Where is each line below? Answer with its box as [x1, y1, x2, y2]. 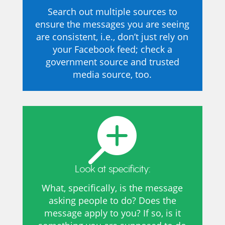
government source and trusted [45, 55, 179, 68]
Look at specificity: [75, 162, 150, 175]
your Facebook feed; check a [52, 43, 172, 55]
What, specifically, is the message [42, 181, 183, 194]
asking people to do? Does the [48, 194, 176, 206]
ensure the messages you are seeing [35, 18, 190, 30]
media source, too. [73, 68, 152, 80]
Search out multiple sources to [47, 5, 177, 18]
